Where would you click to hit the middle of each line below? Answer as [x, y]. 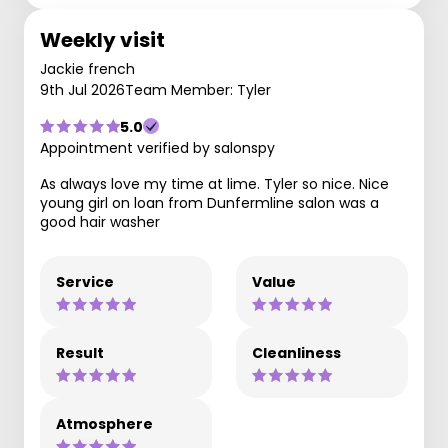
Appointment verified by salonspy [157, 147]
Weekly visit [102, 39]
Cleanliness [296, 352]
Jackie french [87, 68]
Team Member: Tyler [198, 89]
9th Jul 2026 [82, 89]
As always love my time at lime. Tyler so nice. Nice [214, 183]
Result [80, 352]
